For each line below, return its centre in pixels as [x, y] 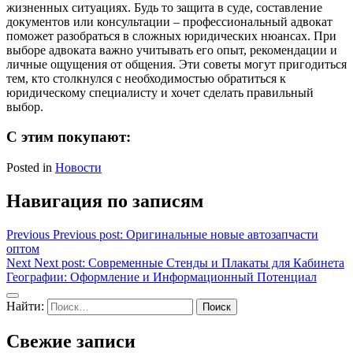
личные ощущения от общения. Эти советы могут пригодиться [176, 64]
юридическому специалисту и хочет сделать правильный [160, 92]
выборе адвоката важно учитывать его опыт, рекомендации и [172, 50]
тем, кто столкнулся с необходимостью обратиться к [146, 78]
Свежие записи [71, 341]
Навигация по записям [105, 201]
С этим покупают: [69, 137]
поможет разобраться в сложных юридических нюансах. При [171, 35]
